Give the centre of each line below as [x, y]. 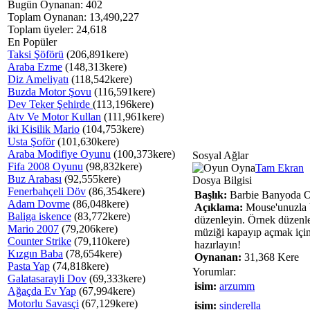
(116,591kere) [123, 92]
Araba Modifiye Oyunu [59, 154]
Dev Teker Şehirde [50, 104]
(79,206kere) [88, 229]
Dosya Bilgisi [222, 180]
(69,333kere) [116, 279]
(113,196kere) [123, 104]
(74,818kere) [79, 266]
